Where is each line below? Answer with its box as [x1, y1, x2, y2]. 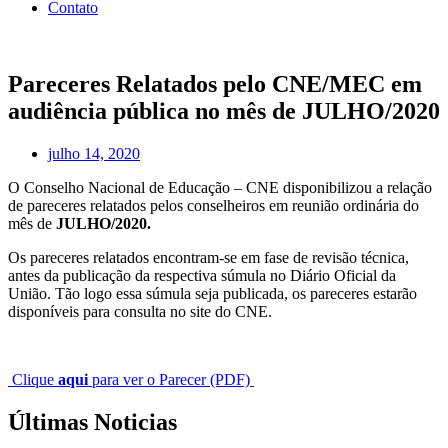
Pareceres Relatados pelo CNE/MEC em [8, 71, 422, 98]
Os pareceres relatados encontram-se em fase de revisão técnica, [8, 249, 409, 266]
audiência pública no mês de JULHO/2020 [8, 98, 440, 125]
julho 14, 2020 [48, 145, 140, 162]
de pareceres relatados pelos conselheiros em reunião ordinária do [8, 197, 419, 214]
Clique [8, 371, 58, 388]
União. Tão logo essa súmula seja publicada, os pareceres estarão [8, 285, 417, 302]
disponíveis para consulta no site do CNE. [8, 303, 272, 320]
